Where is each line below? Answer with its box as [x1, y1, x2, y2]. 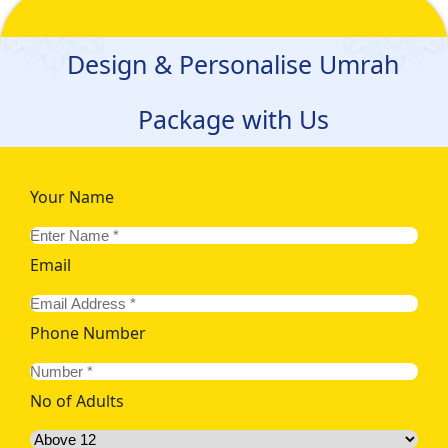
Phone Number [30, 321, 146, 344]
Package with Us [137, 101, 329, 136]
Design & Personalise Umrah [67, 46, 399, 81]
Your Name [30, 185, 114, 208]
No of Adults [30, 389, 124, 412]
